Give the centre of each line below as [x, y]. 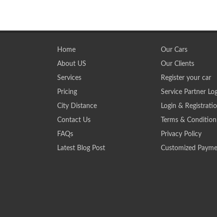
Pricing [67, 92]
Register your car [186, 78]
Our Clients [177, 64]
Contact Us [74, 120]
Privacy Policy [181, 134]
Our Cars [174, 50]
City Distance [77, 106]
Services [69, 78]
